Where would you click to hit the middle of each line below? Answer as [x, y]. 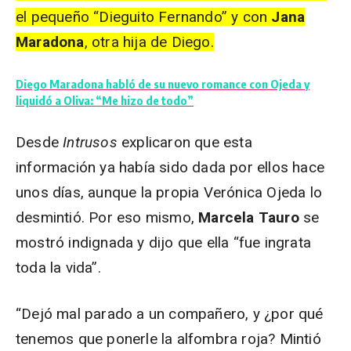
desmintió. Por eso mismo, [107, 217]
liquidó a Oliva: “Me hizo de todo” [105, 100]
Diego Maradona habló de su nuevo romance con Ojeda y [163, 84]
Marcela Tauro [249, 217]
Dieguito [127, 17]
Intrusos [92, 142]
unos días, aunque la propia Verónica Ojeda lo [169, 192]
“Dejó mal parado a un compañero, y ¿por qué [170, 314]
